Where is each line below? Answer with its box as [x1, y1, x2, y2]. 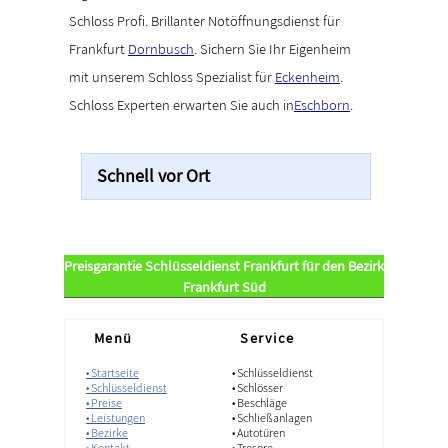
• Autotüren [232, 424, 286, 440]
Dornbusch [128, 38, 194, 58]
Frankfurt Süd [182, 276, 266, 296]
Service [240, 327, 295, 347]
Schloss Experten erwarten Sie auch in [69, 94, 294, 114]
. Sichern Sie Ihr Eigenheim [194, 38, 351, 58]
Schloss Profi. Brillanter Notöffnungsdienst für [69, 10, 340, 30]
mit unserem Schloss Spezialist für [69, 66, 275, 86]
